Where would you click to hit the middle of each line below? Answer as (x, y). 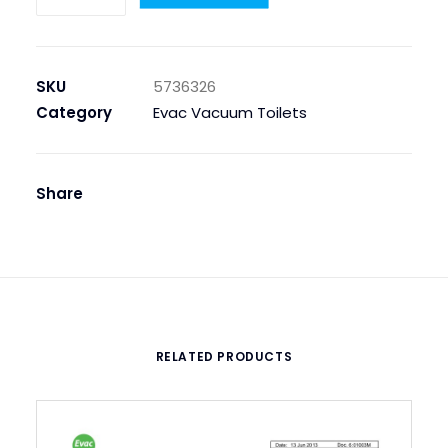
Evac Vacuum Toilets (230, 112)
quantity (66, 29)
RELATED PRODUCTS (224, 356)
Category (74, 112)
